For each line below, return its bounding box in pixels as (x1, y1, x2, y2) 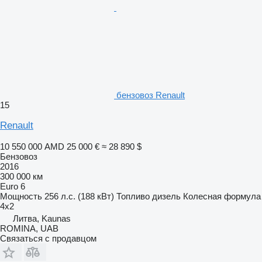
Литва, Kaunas (13, 213, 71, 223)
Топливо (116, 191, 150, 201)
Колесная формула (183, 191, 261, 201)
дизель (152, 191, 181, 201)
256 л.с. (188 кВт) (44, 191, 114, 201)
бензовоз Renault (116, 89, 185, 100)
